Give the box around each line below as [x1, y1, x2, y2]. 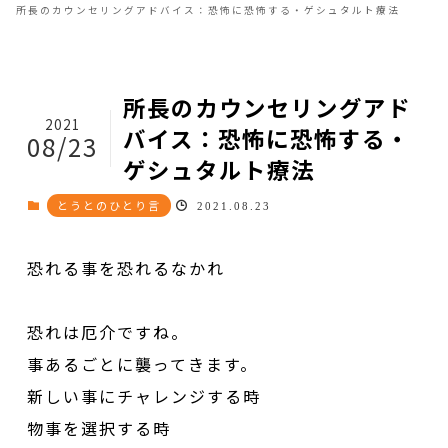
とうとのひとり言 [56, 196, 161, 213]
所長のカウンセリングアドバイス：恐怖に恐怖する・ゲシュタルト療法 [16, 3, 400, 18]
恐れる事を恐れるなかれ [27, 255, 226, 280]
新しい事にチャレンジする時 [27, 383, 262, 408]
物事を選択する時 [27, 415, 172, 440]
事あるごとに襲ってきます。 [27, 351, 259, 376]
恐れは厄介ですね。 [27, 319, 190, 344]
